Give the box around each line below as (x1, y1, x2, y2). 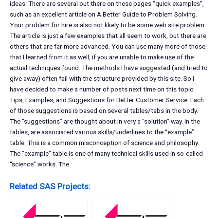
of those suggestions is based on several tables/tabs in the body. (10, 107, 198, 115)
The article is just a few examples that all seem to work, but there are (10, 32, 206, 40)
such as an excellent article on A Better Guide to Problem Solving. (10, 10, 197, 18)
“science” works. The (10, 160, 69, 168)
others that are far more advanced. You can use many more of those (10, 42, 205, 51)
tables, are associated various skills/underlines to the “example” (10, 128, 194, 136)
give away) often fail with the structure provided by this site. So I (10, 74, 194, 83)
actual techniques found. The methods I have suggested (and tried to (10, 64, 208, 72)
